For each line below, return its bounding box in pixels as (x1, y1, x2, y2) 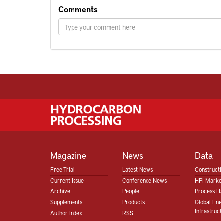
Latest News (122, 165, 153, 173)
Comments (58, 3, 98, 14)
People (122, 187, 140, 195)
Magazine (50, 149, 86, 161)
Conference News (122, 176, 167, 184)
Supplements (50, 198, 82, 206)
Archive (50, 187, 70, 195)
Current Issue (50, 176, 84, 184)
